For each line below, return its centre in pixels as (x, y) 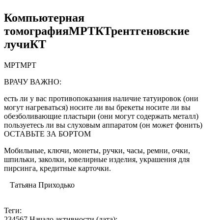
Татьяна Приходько (39, 185)
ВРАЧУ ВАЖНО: (33, 82)
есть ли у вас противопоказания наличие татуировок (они (101, 98)
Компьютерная (44, 18)
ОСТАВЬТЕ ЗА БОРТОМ (47, 134)
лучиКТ (25, 44)
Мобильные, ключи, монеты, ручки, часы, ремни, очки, (97, 150)
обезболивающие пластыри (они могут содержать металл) (101, 116)
